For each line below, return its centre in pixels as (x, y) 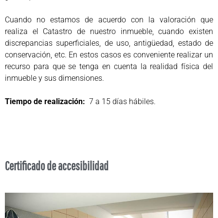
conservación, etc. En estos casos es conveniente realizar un (109, 54)
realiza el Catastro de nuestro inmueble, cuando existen (109, 31)
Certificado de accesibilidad (57, 165)
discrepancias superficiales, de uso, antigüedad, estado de (109, 43)
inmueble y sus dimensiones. (54, 78)
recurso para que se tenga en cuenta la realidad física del (109, 66)
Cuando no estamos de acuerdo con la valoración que (109, 19)
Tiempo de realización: (45, 101)
